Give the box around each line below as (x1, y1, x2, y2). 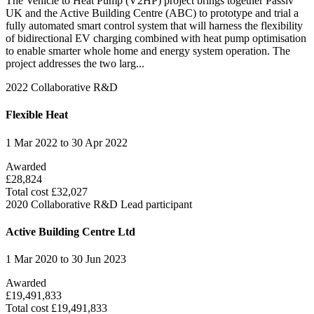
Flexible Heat (6, 109, 68, 121)
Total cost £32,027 (6, 185, 88, 198)
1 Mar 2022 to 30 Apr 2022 (6, 136, 128, 149)
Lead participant (121, 198, 192, 210)
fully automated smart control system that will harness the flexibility (6, 20, 303, 32)
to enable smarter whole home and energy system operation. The (6, 45, 290, 57)
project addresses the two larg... (6, 57, 144, 70)
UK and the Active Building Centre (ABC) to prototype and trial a (6, 7, 299, 20)
